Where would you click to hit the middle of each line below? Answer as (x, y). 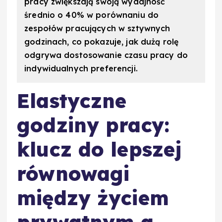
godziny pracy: (93, 125)
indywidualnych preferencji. (81, 69)
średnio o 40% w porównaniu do (92, 15)
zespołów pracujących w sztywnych (97, 28)
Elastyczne (72, 101)
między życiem (93, 198)
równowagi (73, 174)
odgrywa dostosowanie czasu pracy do (106, 55)
